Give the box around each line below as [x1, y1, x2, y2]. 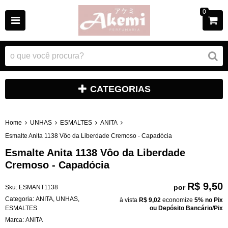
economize [161, 196, 194, 204]
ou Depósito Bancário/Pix [150, 204, 223, 212]
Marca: [5, 216, 25, 223]
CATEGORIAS [90, 84, 151, 94]
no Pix [205, 196, 223, 204]
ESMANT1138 [19, 183, 58, 191]
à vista [120, 196, 139, 204]
